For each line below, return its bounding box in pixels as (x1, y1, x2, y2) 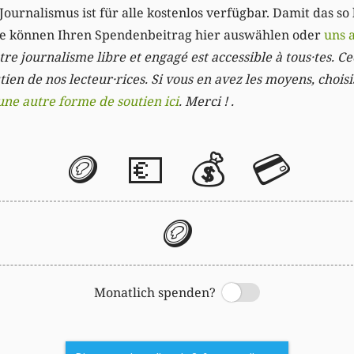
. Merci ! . (179, 92, 234, 111)
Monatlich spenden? (94, 284, 216, 302)
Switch (192, 285, 233, 303)
